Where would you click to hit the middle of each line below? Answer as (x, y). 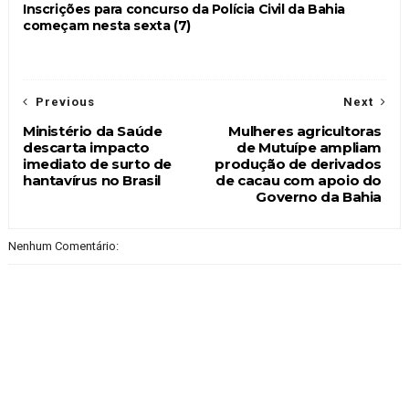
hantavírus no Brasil (91, 180)
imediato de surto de (97, 163)
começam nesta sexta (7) (106, 25)
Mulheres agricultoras (305, 131)
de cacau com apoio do (299, 180)
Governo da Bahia (319, 196)
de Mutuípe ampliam (309, 147)
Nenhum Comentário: (63, 246)
